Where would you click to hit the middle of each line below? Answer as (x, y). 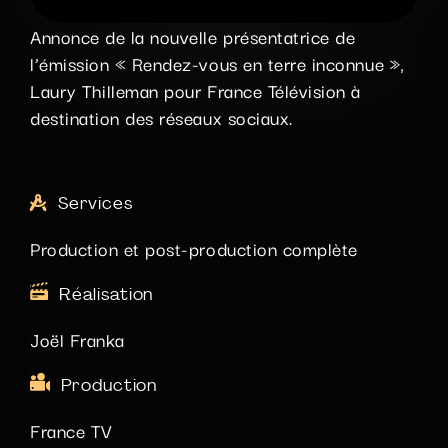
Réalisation (106, 296)
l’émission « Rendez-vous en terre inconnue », (217, 63)
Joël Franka (77, 338)
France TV (71, 429)
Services (95, 205)
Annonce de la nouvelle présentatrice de (193, 36)
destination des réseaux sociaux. (162, 117)
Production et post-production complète (194, 248)
